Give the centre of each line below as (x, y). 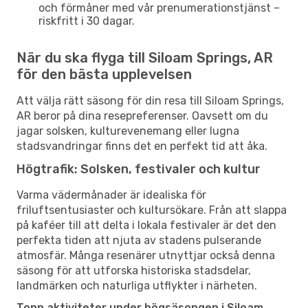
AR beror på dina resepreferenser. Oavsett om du (142, 115)
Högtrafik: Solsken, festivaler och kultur (139, 169)
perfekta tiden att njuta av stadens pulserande (139, 240)
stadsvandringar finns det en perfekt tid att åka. (142, 146)
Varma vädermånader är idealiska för (111, 195)
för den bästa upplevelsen (104, 74)
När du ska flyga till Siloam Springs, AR (145, 57)
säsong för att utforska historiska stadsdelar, (134, 270)
